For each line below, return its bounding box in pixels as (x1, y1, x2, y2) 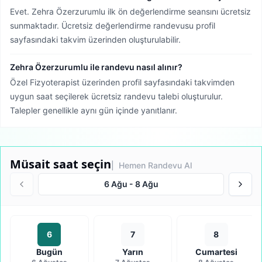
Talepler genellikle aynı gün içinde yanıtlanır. (10, 105, 177, 115)
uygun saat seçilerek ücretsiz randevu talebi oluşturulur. (10, 91, 223, 101)
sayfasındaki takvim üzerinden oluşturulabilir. (10, 35, 181, 44)
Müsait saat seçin (10, 156, 111, 172)
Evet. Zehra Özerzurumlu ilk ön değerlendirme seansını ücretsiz (10, 6, 251, 16)
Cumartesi (195, 247, 237, 257)
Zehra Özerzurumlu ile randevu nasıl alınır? (10, 62, 182, 72)
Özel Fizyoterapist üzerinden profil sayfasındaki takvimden (10, 77, 235, 87)
